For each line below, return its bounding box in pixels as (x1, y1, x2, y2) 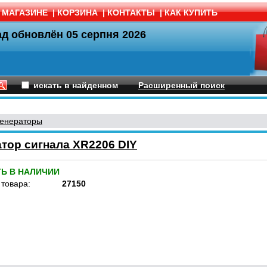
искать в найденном (33, 80, 118, 90)
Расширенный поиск (138, 80, 225, 90)
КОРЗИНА (57, 8, 98, 17)
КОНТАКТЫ (107, 8, 155, 17)
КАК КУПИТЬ (164, 8, 218, 17)
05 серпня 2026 (66, 29, 146, 41)
